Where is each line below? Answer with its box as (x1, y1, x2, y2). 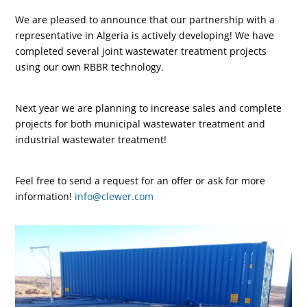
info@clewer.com (75, 189, 154, 203)
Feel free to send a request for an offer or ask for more (15, 173, 266, 187)
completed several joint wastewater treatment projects (15, 44, 267, 58)
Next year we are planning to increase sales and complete (15, 101, 282, 114)
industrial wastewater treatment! (15, 132, 167, 146)
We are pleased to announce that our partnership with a (15, 12, 275, 26)
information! (15, 189, 75, 203)
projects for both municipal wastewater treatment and (15, 116, 266, 130)
